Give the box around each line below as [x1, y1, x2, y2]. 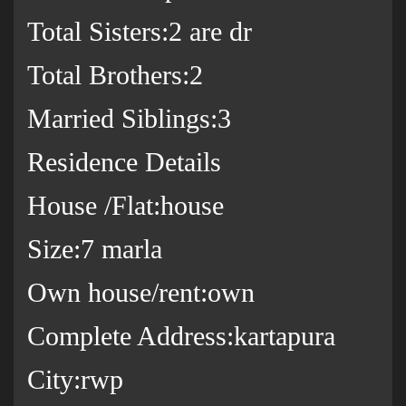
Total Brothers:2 [27, 60, 203, 91]
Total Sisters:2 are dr [27, 16, 252, 47]
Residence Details [27, 147, 221, 178]
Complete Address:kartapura [27, 321, 335, 352]
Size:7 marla [27, 234, 162, 265]
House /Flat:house [27, 190, 224, 221]
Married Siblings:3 [27, 103, 231, 134]
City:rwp [27, 364, 123, 395]
